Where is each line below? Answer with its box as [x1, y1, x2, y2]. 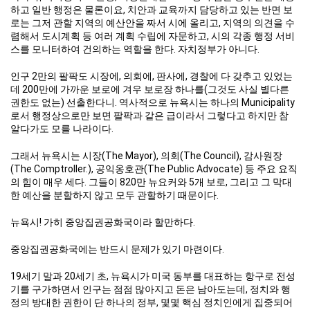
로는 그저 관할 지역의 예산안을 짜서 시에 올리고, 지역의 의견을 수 [10, 17, 295, 28]
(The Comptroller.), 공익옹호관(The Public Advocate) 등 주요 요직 [10, 163, 298, 174]
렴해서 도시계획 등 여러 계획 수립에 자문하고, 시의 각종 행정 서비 [10, 30, 295, 42]
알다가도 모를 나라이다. [10, 122, 118, 134]
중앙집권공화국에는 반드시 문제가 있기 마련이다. [10, 243, 224, 255]
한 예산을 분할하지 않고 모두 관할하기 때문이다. [10, 189, 219, 201]
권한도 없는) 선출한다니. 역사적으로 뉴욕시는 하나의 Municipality [10, 96, 295, 108]
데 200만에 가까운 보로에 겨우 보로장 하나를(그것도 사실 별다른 [10, 83, 289, 95]
